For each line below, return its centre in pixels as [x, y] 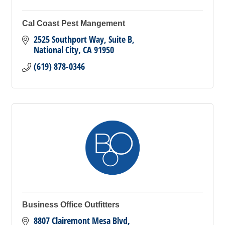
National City [56, 50]
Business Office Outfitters [71, 205]
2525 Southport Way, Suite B [83, 39]
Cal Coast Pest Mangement [74, 23]
